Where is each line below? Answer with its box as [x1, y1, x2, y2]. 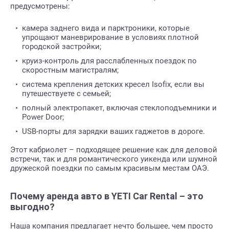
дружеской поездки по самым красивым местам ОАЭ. [10, 164, 209, 173]
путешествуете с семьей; [22, 89, 111, 99]
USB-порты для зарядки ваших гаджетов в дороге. [22, 127, 205, 136]
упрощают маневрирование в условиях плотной [22, 33, 199, 42]
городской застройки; [22, 42, 101, 52]
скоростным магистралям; [22, 65, 119, 75]
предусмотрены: [10, 2, 70, 11]
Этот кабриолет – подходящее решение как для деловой [10, 145, 217, 155]
